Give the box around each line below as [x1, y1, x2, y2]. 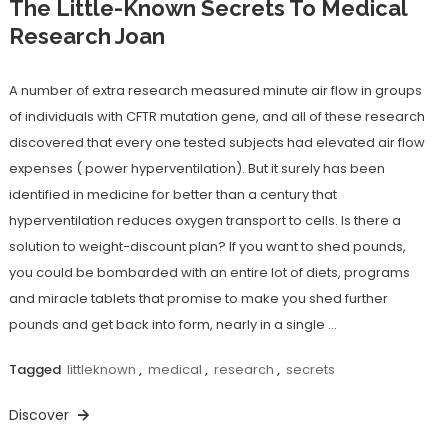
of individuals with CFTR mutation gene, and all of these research [8, 107, 425, 126]
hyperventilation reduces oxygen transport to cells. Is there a [8, 211, 401, 230]
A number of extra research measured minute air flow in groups [8, 81, 422, 100]
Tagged [8, 360, 64, 379]
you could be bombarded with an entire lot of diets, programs [8, 263, 410, 282]
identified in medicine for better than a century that [8, 185, 337, 204]
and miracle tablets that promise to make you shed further [8, 289, 388, 308]
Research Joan [8, 23, 165, 49]
